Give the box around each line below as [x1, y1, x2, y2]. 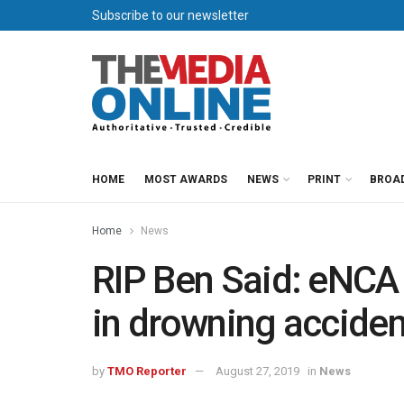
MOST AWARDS [144, 173, 227, 186]
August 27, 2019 [216, 363, 299, 378]
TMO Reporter [107, 363, 187, 378]
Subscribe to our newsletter [92, 8, 249, 23]
